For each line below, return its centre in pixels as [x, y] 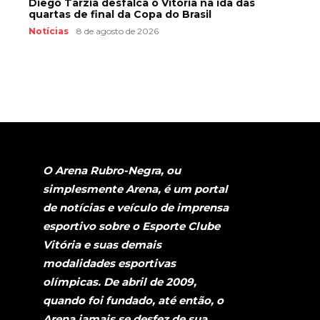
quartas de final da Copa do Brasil [120, 14]
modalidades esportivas [109, 263]
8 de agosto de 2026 [117, 31]
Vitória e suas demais [102, 244]
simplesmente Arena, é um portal [135, 189]
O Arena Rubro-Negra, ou [112, 170]
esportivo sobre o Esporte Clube [131, 226]
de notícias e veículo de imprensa [136, 207]
